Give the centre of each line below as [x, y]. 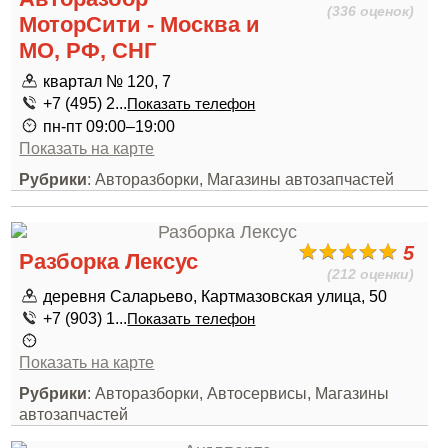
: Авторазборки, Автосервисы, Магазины [238, 393]
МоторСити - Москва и [140, 24]
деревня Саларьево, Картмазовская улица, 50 [215, 296]
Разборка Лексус [109, 261]
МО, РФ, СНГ [88, 50]
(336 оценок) [371, 11]
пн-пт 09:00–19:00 [109, 126]
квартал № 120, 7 [107, 81]
